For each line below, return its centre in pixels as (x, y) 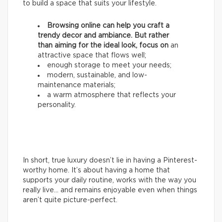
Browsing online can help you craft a (108, 26)
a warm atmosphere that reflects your (111, 95)
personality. (57, 105)
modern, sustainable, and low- (97, 76)
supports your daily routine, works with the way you (110, 181)
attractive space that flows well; (92, 56)
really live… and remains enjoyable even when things (110, 191)
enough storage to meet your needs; (109, 66)
